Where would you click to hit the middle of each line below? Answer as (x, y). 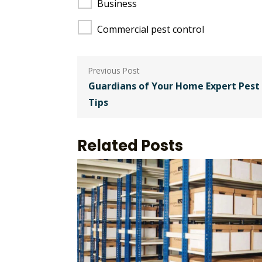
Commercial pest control (150, 30)
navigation (130, 89)
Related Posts (130, 145)
